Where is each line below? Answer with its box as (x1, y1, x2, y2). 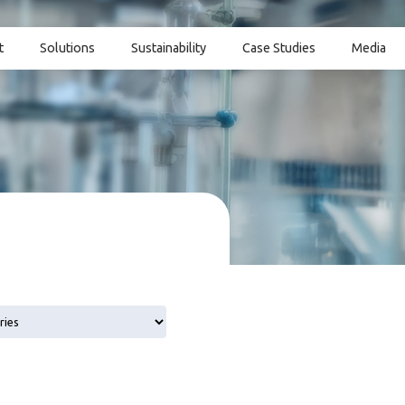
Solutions (40, 41, 95, 55)
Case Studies (242, 41, 316, 55)
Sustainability (131, 41, 206, 55)
